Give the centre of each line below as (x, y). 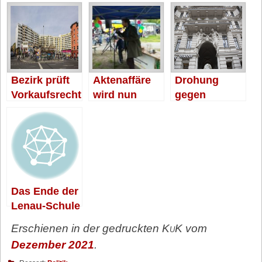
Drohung (197, 80)
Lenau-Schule (46, 205)
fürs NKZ (33, 109)
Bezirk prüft (40, 80)
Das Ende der (45, 191)
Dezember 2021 (52, 244)
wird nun (115, 94)
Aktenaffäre (122, 80)
